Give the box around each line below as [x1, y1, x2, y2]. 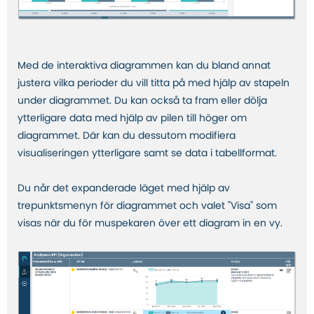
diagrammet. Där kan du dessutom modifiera [18, 131, 235, 142]
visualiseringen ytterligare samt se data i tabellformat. [18, 149, 277, 159]
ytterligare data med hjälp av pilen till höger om [18, 114, 247, 124]
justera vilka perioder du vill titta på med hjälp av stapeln [18, 78, 289, 89]
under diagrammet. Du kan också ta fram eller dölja [18, 96, 267, 107]
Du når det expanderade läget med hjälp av [18, 184, 230, 194]
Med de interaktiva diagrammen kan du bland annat [18, 61, 271, 71]
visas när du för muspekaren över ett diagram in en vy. [18, 219, 285, 229]
